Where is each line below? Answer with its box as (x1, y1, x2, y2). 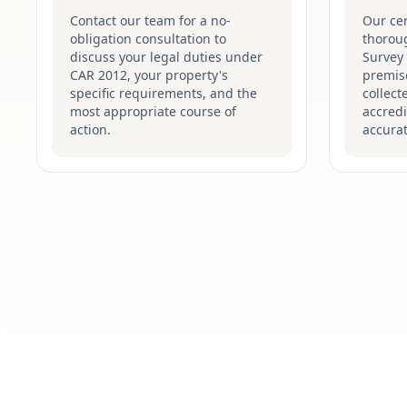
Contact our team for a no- (70, 12, 231, 29)
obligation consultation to (70, 30, 226, 47)
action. (70, 121, 111, 138)
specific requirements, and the (70, 84, 257, 102)
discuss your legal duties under (70, 48, 263, 65)
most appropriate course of (70, 103, 236, 120)
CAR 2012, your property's (70, 66, 228, 84)
